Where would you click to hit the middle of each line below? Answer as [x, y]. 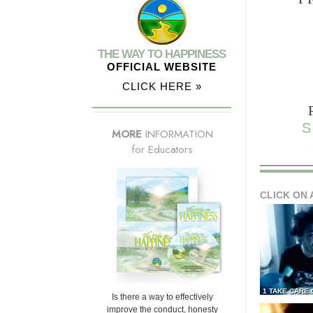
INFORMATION [177, 134]
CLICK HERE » [162, 87]
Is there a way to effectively [162, 297]
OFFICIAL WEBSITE [162, 67]
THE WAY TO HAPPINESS [162, 54]
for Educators [162, 150]
